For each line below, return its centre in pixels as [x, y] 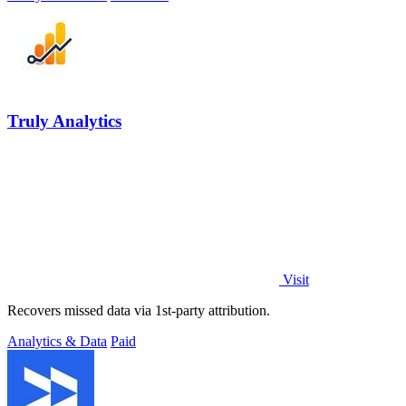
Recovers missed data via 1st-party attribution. [139, 310]
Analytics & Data [57, 341]
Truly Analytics [64, 121]
